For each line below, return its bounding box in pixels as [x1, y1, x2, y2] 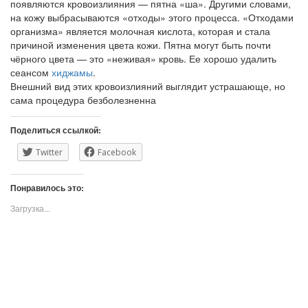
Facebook [98, 146, 136, 158]
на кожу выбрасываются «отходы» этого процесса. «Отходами [10, 10, 294, 24]
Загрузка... [10, 202, 50, 214]
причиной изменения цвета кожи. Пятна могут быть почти [10, 38, 271, 52]
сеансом [10, 65, 52, 79]
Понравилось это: [10, 181, 84, 194]
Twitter [36, 146, 63, 158]
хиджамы [52, 65, 93, 79]
